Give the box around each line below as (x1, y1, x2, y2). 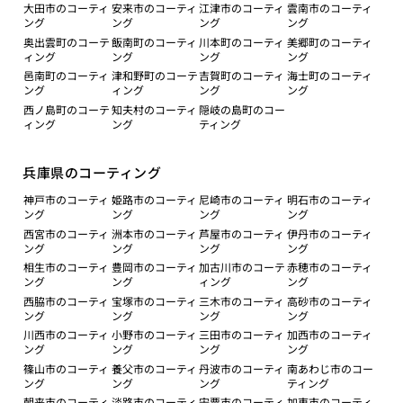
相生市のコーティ (23, 259, 109, 275)
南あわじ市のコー (286, 360, 373, 376)
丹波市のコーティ (199, 360, 284, 376)
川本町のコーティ (199, 33, 284, 49)
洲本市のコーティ (111, 225, 197, 241)
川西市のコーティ (23, 327, 109, 343)
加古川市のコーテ (199, 259, 285, 275)
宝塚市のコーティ (111, 292, 197, 309)
